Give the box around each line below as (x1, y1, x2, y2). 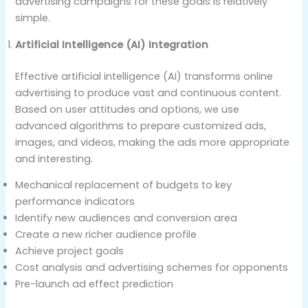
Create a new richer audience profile (15, 228, 197, 242)
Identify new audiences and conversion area (15, 211, 238, 225)
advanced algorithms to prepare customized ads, (15, 118, 267, 133)
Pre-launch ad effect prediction (15, 277, 174, 291)
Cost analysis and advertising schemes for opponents (15, 261, 289, 275)
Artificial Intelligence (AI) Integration (15, 37, 212, 52)
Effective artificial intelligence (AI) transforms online (15, 69, 274, 83)
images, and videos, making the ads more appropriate (15, 135, 290, 149)
